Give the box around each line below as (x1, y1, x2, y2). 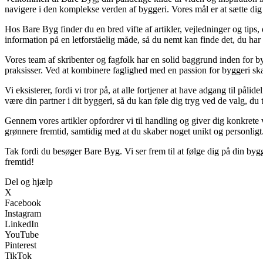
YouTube (5, 230, 39, 240)
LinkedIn (5, 219, 39, 230)
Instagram (5, 208, 41, 219)
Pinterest (5, 240, 36, 251)
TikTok (5, 251, 32, 261)
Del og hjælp (5, 177, 53, 187)
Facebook (5, 198, 41, 208)
